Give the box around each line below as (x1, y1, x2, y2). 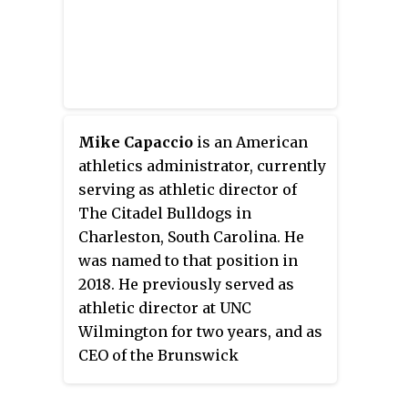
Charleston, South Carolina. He (78, 228, 304, 247)
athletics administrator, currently (78, 157, 326, 176)
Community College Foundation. (78, 370, 315, 389)
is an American (193, 133, 308, 152)
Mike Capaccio (78, 133, 193, 152)
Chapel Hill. (78, 9, 166, 28)
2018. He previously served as (78, 275, 294, 294)
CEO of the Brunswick (78, 346, 239, 365)
